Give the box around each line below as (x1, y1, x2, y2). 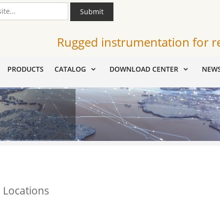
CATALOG (55, 64, 86, 74)
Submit (80, 7, 104, 16)
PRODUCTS (7, 64, 44, 74)
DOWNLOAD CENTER (110, 64, 178, 74)
